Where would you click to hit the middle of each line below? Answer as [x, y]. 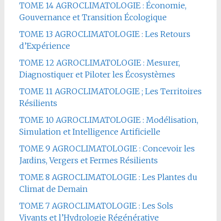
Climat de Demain [53, 189]
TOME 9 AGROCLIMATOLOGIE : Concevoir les [107, 148]
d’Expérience [44, 46]
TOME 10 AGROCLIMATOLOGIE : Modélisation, [109, 120]
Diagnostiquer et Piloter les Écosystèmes [97, 74]
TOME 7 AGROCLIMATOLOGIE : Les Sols [96, 205]
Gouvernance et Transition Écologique [93, 17]
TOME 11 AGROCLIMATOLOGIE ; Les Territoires [110, 91]
